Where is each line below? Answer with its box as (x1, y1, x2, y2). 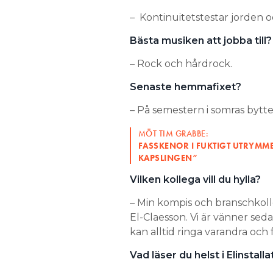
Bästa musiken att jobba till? (129, 34, 272, 46)
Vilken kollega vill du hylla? (129, 173, 261, 185)
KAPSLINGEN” (138, 152, 198, 163)
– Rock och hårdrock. (129, 57, 232, 69)
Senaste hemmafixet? (129, 80, 241, 93)
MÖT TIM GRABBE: (138, 127, 208, 139)
